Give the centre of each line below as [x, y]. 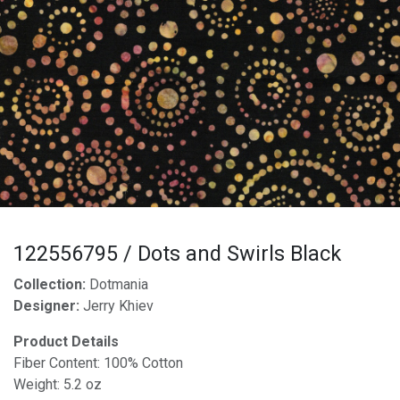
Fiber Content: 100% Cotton [98, 363]
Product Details [66, 342]
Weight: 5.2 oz [58, 384]
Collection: [50, 284]
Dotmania [117, 284]
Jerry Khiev [118, 306]
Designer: [48, 306]
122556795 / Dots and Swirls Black [177, 254]
